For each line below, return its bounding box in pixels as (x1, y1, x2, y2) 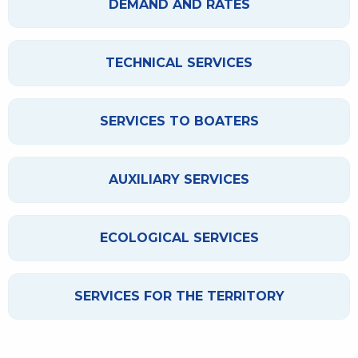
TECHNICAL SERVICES (105, 54, 253, 70)
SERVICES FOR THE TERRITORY (74, 288, 284, 304)
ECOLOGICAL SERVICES (99, 229, 259, 245)
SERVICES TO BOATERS (99, 113, 259, 129)
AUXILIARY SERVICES (109, 171, 249, 187)
